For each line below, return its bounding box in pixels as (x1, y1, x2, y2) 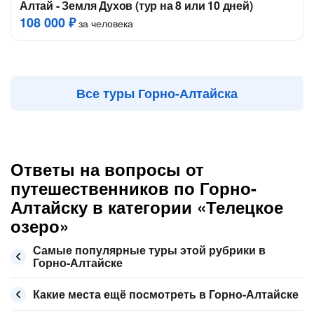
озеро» (11, 214, 69, 238)
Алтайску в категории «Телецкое (11, 195, 283, 219)
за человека (76, 16, 133, 30)
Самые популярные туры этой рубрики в (33, 242, 266, 258)
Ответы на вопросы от (11, 157, 204, 181)
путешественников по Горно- (11, 176, 257, 200)
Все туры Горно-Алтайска (76, 84, 238, 102)
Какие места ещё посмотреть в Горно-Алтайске (33, 286, 299, 302)
